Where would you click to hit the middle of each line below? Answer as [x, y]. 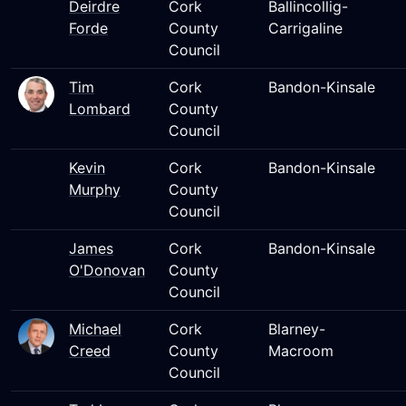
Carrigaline [305, 28]
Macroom [301, 351]
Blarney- [297, 329]
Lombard [100, 109]
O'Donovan [107, 270]
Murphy [95, 189]
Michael [95, 329]
